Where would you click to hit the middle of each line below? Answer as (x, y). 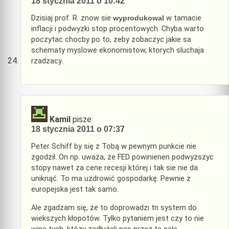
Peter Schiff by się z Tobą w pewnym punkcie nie (114, 147)
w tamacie (183, 18)
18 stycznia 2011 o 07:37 (78, 129)
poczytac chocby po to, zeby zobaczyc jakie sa (111, 40)
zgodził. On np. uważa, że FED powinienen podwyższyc (122, 157)
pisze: (83, 119)
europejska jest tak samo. (75, 190)
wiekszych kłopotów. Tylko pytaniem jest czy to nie (118, 218)
